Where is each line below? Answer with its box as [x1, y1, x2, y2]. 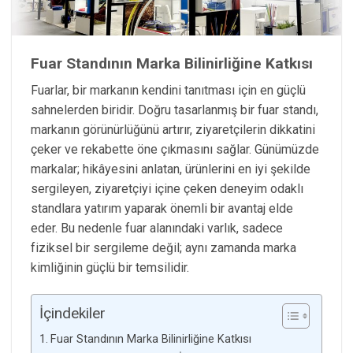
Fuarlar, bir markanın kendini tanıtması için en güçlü [31, 83, 306, 98]
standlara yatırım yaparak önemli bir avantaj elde [31, 201, 293, 217]
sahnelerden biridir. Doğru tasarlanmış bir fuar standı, [31, 102, 318, 118]
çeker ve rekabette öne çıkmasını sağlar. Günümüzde [31, 142, 319, 158]
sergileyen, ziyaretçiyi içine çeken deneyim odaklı [31, 181, 303, 197]
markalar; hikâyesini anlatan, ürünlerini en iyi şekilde [31, 162, 310, 177]
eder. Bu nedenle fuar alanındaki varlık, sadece [31, 221, 283, 236]
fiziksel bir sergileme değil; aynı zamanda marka [31, 240, 296, 256]
